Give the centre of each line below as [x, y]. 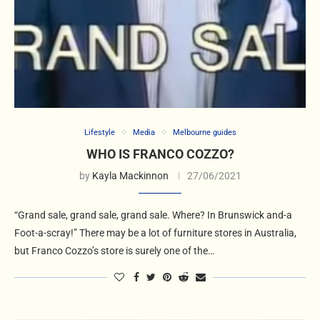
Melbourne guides [204, 132]
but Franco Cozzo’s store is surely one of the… [114, 250]
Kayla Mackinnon [130, 175]
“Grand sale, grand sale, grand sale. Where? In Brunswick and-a [153, 215]
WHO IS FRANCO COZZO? [160, 154]
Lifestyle [99, 132]
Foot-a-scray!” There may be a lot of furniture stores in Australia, [155, 232]
